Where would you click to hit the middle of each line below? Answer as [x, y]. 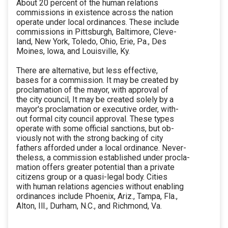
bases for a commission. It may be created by [97, 80]
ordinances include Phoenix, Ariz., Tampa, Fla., [97, 196]
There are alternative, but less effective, [87, 71]
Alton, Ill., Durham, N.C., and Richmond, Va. [89, 206]
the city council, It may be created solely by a [95, 100]
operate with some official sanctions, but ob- [95, 129]
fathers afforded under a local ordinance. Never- [101, 148]
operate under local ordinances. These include [98, 22]
